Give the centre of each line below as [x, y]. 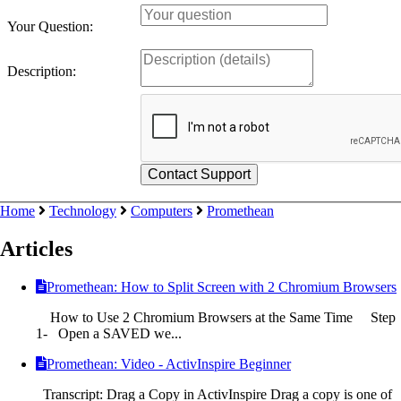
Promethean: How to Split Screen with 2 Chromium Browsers [222, 286]
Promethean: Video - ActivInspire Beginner [169, 363]
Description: [42, 71]
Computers [162, 210]
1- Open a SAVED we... [109, 333]
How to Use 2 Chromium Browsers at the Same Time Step [216, 317]
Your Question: [50, 26]
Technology [83, 210]
